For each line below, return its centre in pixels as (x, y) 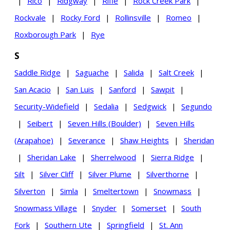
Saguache (92, 73)
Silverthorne (168, 174)
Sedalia (106, 107)
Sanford (122, 90)
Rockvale (30, 18)
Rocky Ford (80, 18)
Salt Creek (176, 73)
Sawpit (163, 90)
